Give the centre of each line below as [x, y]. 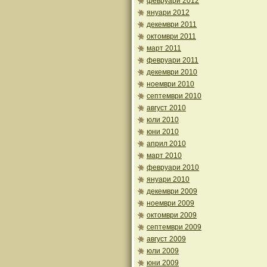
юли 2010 [163, 120]
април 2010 [166, 144]
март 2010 [164, 156]
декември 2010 [172, 72]
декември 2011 [172, 24]
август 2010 [166, 108]
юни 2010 [163, 132]
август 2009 [166, 239]
